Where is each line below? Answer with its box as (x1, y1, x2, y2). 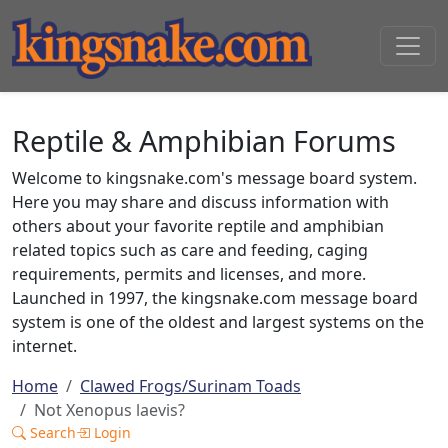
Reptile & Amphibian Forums (12, 121, 396, 160)
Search (26, 423, 76, 442)
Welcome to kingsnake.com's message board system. (12, 167, 417, 189)
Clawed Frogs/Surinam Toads (80, 375, 301, 397)
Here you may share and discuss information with (12, 191, 389, 213)
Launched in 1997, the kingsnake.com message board (12, 287, 418, 309)
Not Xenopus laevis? (34, 399, 185, 421)
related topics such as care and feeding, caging (12, 239, 368, 261)
